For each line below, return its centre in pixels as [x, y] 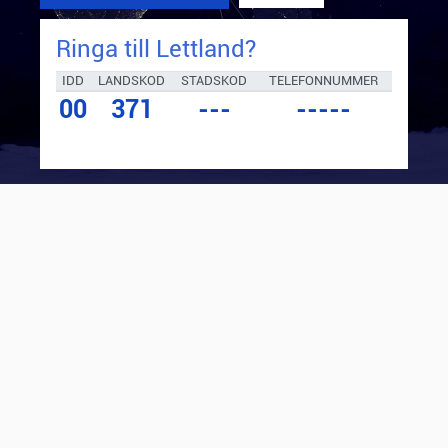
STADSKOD [214, 80]
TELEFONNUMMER [323, 80]
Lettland [200, 48]
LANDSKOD [131, 80]
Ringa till [106, 48]
